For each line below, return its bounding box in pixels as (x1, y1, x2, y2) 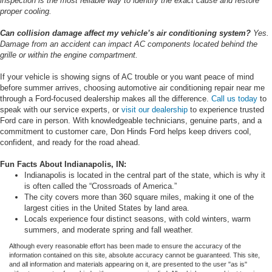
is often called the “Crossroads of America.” (24, 181, 177, 191)
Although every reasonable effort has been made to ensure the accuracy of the (9, 242, 241, 250)
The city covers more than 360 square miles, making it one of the (24, 192, 254, 202)
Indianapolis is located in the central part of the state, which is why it (24, 170, 265, 180)
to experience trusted (188, 104, 264, 114)
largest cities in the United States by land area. (24, 203, 189, 212)
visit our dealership (121, 104, 188, 114)
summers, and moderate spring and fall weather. (24, 225, 193, 234)
